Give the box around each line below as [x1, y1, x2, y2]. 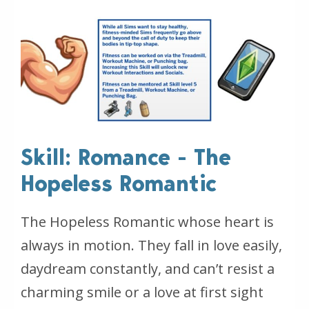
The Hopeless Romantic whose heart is [21, 212, 274, 232]
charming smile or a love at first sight [21, 283, 263, 302]
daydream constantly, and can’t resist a [21, 259, 275, 279]
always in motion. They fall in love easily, [21, 236, 282, 255]
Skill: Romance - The [21, 144, 231, 171]
